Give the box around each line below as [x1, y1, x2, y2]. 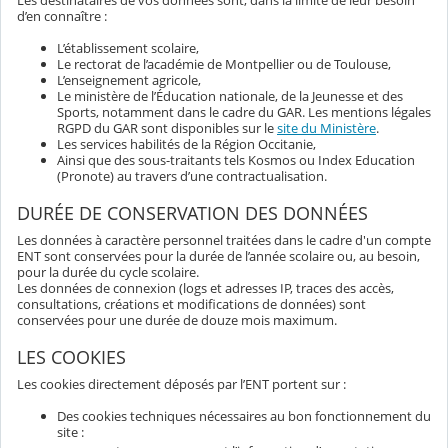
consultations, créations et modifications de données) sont [17, 295, 366, 314]
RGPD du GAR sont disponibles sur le [57, 119, 277, 138]
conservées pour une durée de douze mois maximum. [17, 311, 337, 330]
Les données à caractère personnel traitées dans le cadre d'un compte [17, 231, 431, 250]
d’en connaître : [17, 7, 107, 26]
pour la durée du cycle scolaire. [17, 263, 199, 282]
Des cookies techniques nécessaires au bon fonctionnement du [57, 407, 431, 426]
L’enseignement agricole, [57, 71, 201, 90]
